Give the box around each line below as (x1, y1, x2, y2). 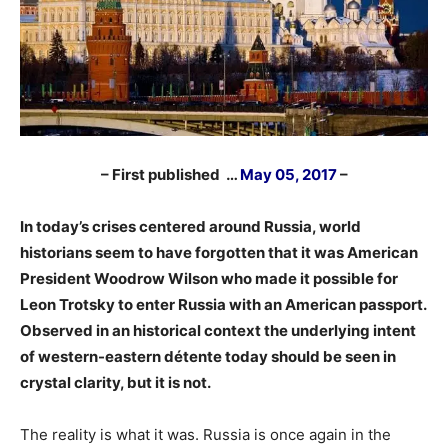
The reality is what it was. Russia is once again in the (20, 425, 391, 445)
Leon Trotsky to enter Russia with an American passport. (20, 295, 426, 315)
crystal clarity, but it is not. (20, 373, 211, 393)
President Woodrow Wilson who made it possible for (20, 269, 398, 289)
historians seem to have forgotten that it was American (20, 243, 418, 263)
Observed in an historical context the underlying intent (20, 321, 416, 341)
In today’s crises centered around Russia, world (20, 217, 361, 237)
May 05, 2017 (239, 165, 337, 185)
